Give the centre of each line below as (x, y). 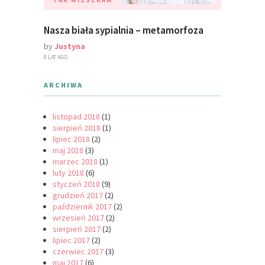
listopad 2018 (76, 116)
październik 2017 (82, 206)
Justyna (70, 46)
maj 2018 (68, 150)
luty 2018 (68, 172)
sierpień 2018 (77, 127)
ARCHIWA (63, 85)
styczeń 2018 (76, 184)
